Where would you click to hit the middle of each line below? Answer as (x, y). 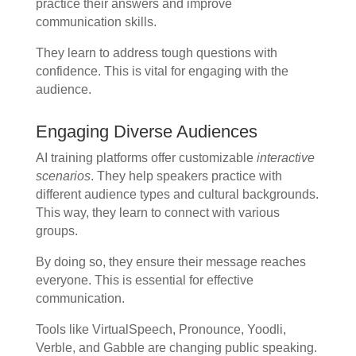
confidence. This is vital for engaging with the (162, 72)
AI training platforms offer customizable (146, 158)
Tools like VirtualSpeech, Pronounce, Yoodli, (161, 330)
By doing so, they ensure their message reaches (170, 262)
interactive (285, 158)
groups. (56, 231)
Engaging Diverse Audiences (146, 132)
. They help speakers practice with (186, 176)
